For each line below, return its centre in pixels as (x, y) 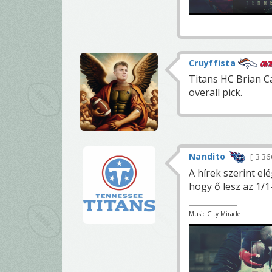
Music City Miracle (215, 213)
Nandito (207, 156)
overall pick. (216, 93)
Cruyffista (212, 63)
